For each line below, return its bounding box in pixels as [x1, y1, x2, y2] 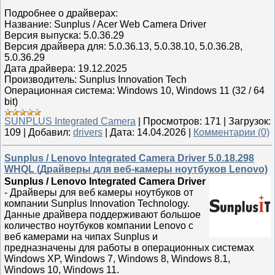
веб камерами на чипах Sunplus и [4, 231, 158, 242]
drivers [73, 127, 103, 137]
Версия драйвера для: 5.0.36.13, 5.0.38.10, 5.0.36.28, [4, 41, 242, 52]
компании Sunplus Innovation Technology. [4, 198, 190, 209]
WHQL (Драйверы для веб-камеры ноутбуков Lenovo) [4, 164, 268, 174]
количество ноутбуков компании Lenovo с [4, 220, 193, 231]
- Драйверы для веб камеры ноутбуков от [4, 187, 193, 198]
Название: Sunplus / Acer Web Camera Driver [4, 19, 206, 29]
